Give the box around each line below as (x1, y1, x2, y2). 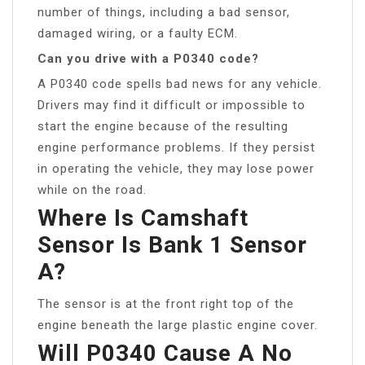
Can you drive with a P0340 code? (37, 51, 259, 66)
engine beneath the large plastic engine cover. (37, 317, 318, 332)
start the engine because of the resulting (37, 118, 288, 134)
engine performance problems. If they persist (37, 139, 315, 155)
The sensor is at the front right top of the (37, 296, 294, 311)
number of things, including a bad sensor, (37, 4, 290, 20)
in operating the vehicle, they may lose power (37, 161, 314, 176)
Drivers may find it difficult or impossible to (37, 97, 306, 112)
